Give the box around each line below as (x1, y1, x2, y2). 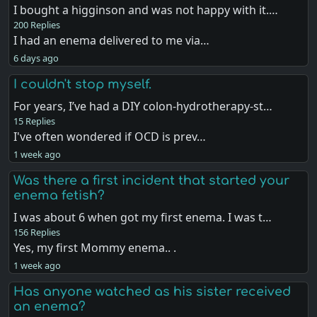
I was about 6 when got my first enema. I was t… (13, 209, 272, 225)
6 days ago (13, 51, 59, 64)
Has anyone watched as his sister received (13, 284, 292, 299)
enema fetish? (13, 188, 105, 202)
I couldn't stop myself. (13, 76, 152, 91)
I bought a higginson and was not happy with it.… (13, 1, 279, 18)
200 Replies (13, 18, 61, 31)
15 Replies (13, 114, 56, 127)
